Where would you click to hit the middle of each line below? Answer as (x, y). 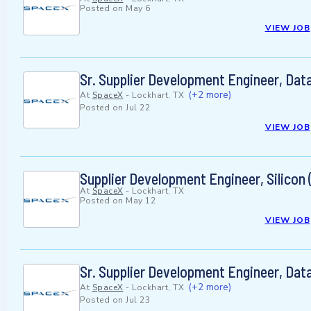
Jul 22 (138, 108)
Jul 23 (138, 300)
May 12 (141, 201)
